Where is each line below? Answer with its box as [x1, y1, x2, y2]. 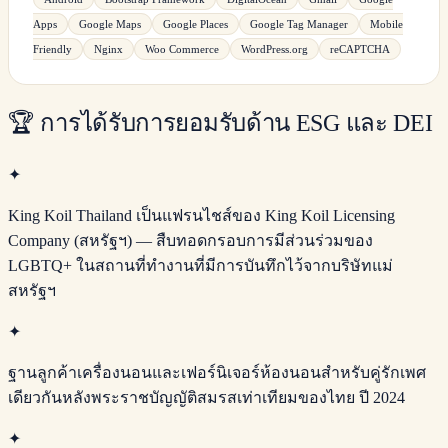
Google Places [163, 17, 228, 30]
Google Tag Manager [250, 17, 348, 30]
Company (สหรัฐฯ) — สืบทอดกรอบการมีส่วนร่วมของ [8, 232, 373, 250]
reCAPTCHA [330, 42, 390, 55]
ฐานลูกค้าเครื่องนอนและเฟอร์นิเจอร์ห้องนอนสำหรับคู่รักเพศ [8, 364, 426, 382]
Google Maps [79, 17, 141, 30]
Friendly [33, 42, 72, 55]
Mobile [370, 17, 403, 30]
